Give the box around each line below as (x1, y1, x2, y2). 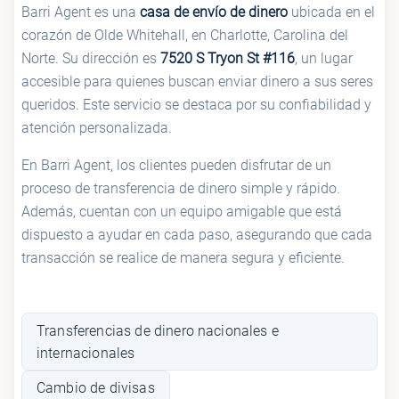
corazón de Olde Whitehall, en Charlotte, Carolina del (21, 27, 348, 45)
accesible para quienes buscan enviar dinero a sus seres (21, 73, 373, 91)
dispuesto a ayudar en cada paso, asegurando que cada (21, 226, 372, 244)
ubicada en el (288, 4, 375, 21)
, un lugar (295, 50, 353, 68)
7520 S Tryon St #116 (160, 50, 295, 68)
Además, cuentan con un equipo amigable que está (21, 203, 342, 221)
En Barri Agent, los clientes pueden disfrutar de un (21, 157, 331, 175)
